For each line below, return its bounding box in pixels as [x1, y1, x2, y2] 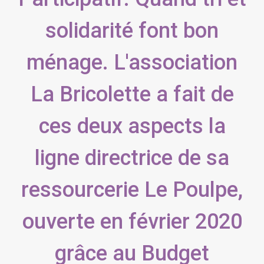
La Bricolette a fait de [30, 81, 234, 107]
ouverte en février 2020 [22, 209, 242, 234]
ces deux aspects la [38, 113, 226, 138]
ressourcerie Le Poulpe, [21, 177, 243, 202]
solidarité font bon [45, 18, 219, 43]
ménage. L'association [27, 49, 237, 75]
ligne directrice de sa [35, 145, 229, 170]
